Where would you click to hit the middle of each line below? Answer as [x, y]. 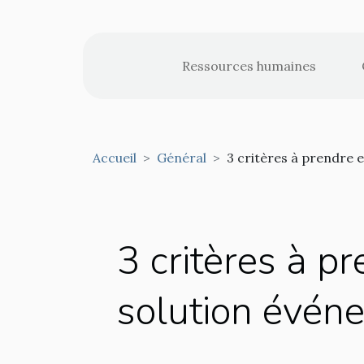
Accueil [115, 158]
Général [182, 158]
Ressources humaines [249, 66]
